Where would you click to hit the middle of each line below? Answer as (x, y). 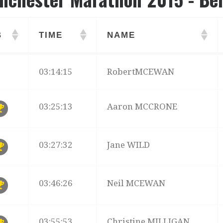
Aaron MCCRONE (142, 106)
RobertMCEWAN (141, 71)
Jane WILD (129, 145)
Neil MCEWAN (136, 183)
